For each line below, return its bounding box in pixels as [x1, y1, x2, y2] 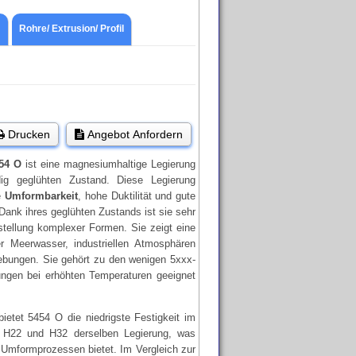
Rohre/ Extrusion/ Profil [19, 23, 124, 34]
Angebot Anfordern [84, 128, 183, 141]
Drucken [5, 128, 50, 141]
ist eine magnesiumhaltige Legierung [21, 158, 195, 170]
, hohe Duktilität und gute [78, 190, 195, 202]
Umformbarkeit [5, 190, 78, 202]
